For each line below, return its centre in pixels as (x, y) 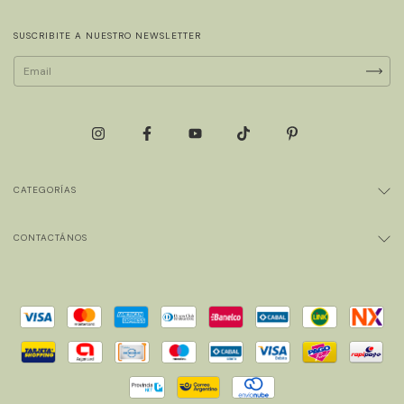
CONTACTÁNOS (50, 238)
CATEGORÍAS (45, 190)
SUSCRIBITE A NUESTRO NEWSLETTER (107, 36)
